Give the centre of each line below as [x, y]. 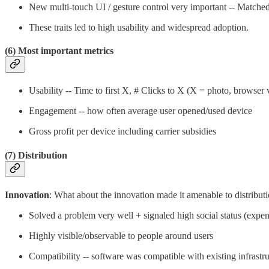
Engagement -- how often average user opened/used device [141, 111]
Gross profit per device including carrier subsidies [122, 131]
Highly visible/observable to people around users [121, 236]
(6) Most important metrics [59, 51]
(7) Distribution [36, 155]
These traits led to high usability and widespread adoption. [139, 27]
